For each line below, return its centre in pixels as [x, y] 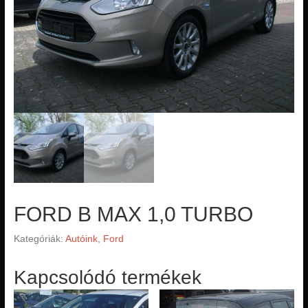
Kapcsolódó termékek [107, 278]
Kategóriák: [39, 239]
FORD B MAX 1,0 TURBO [133, 214]
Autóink [81, 239]
